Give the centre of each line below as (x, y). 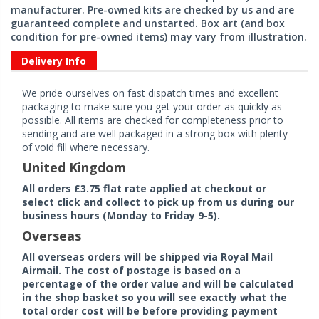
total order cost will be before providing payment (150, 310)
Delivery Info (54, 61)
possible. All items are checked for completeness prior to (153, 120)
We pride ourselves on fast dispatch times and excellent (150, 93)
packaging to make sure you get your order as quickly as (152, 106)
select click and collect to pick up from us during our (158, 202)
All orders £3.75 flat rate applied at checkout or (144, 188)
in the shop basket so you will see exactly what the (155, 297)
